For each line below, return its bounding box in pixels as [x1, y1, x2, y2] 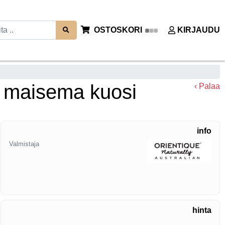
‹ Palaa [194, 82, 220, 91]
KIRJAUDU [177, 26, 220, 34]
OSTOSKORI [91, 26, 144, 34]
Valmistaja [9, 140, 40, 148]
